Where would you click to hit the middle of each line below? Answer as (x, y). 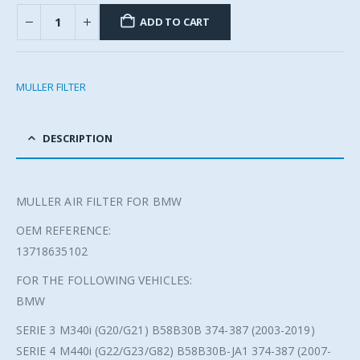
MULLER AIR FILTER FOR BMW (99, 202)
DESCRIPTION (78, 139)
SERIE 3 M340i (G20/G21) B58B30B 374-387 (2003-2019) (166, 330)
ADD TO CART (175, 22)
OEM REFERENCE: (63, 231)
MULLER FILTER (51, 87)
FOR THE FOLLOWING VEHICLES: (104, 280)
